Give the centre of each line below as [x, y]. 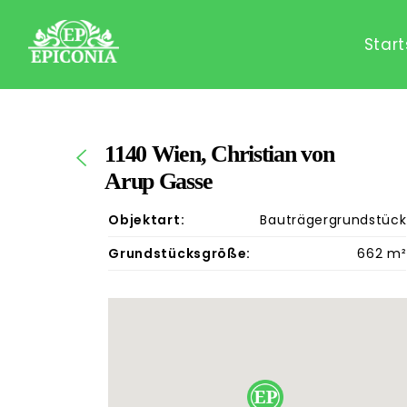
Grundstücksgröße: [179, 253]
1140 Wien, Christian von [219, 154]
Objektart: [147, 219]
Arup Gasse [159, 181]
